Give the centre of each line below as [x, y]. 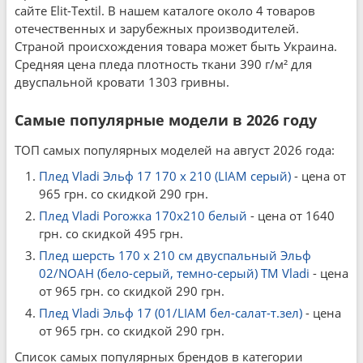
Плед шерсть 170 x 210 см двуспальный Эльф [175, 255]
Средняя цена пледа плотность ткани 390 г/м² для [163, 64]
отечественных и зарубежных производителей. [157, 28]
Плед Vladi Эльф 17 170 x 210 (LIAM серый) [165, 176]
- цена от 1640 [291, 216]
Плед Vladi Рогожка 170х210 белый [143, 216]
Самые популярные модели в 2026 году [166, 120]
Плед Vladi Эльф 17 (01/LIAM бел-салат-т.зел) [171, 313]
